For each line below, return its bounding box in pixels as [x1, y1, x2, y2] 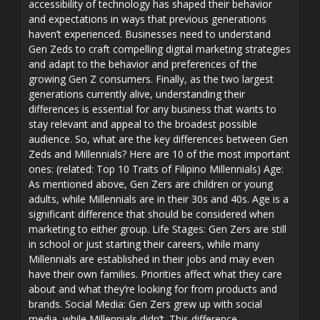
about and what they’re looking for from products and [29, 282, 277, 296]
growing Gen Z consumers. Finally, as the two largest [29, 72, 274, 86]
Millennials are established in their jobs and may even [29, 252, 274, 266]
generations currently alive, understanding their [29, 87, 245, 101]
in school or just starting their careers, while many [29, 237, 259, 251]
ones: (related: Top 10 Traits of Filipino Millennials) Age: [29, 162, 284, 176]
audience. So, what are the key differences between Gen [29, 132, 288, 146]
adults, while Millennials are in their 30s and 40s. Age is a [29, 192, 289, 206]
